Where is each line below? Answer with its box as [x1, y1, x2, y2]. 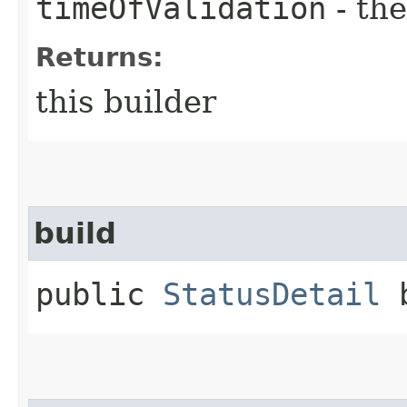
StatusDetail [163, 275, 381, 313]
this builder [35, 83, 216, 120]
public [35, 275, 163, 313]
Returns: [35, 41, 164, 73]
